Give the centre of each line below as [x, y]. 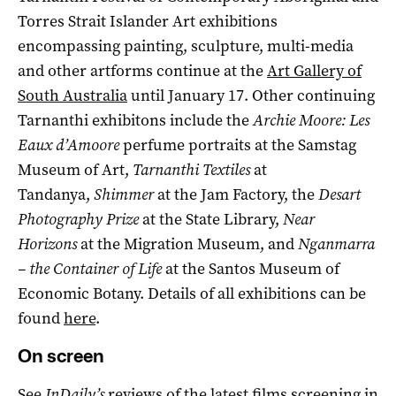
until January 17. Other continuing [251, 95]
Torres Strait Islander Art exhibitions [148, 21]
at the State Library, [213, 219]
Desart [339, 194]
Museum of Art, [75, 169]
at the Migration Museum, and [189, 244]
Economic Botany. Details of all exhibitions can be [192, 293]
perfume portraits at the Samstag [238, 145]
